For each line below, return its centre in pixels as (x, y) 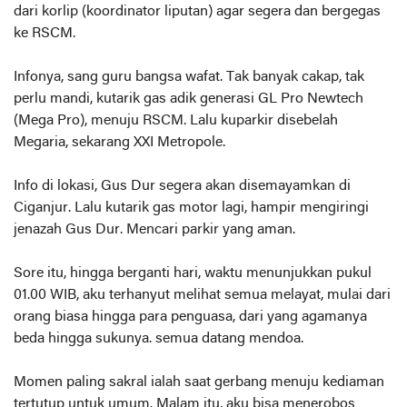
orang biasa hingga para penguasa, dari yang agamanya (190, 317)
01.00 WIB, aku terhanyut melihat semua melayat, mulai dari (202, 295)
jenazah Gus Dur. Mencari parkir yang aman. (156, 230)
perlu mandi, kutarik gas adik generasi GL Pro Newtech (189, 99)
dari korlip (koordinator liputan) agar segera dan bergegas (197, 12)
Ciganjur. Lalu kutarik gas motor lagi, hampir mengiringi (191, 208)
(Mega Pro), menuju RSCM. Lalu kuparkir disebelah (176, 121)
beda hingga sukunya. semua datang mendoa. (160, 339)
